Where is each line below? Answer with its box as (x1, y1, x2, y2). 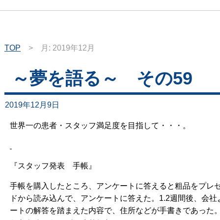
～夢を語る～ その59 (12, 68, 192, 88)
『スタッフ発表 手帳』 (10, 162, 96, 170)
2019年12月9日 (5, 101, 59, 110)
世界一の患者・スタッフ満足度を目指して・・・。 (10, 121, 191, 130)
